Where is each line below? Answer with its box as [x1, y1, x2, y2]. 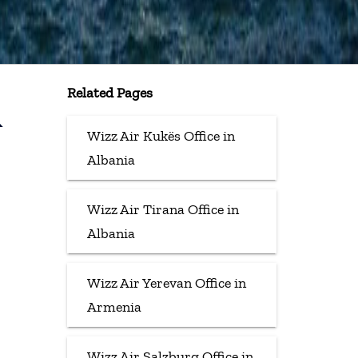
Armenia [86, 297, 141, 316]
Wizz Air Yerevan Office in [86, 273, 246, 292]
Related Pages [66, 83, 153, 101]
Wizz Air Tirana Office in [86, 200, 239, 218]
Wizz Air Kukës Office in [86, 126, 235, 145]
